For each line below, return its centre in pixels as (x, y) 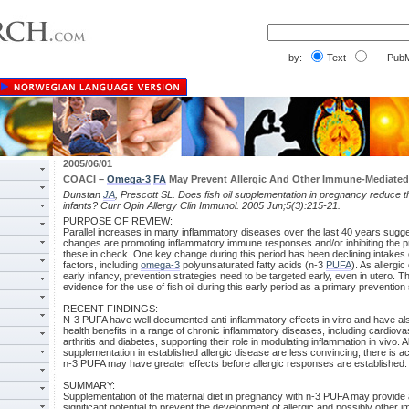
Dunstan (83, 194)
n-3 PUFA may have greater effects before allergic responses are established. (235, 363)
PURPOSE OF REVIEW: (118, 221)
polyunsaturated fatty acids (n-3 (253, 265)
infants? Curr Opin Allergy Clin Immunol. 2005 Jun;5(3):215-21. (202, 205)
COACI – (85, 179)
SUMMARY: (89, 385)
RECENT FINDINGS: (110, 309)
